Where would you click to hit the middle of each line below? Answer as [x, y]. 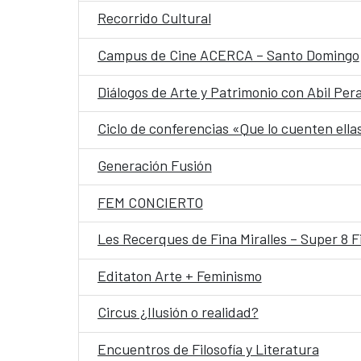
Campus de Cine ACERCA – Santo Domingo [228, 55]
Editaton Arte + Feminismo [179, 275]
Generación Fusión [154, 165]
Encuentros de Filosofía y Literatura [208, 349]
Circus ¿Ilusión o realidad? [178, 312]
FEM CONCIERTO [150, 202]
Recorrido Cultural [154, 18]
